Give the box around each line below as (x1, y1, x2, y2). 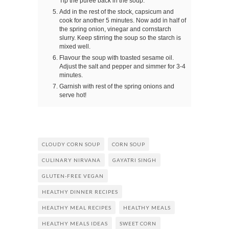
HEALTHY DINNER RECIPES (42, 188, 118, 195)
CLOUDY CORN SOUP (42, 141, 100, 147)
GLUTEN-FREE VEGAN (42, 172, 104, 179)
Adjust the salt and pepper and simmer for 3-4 (59, 62, 186, 70)
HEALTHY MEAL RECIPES (42, 204, 111, 211)
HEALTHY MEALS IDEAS (42, 220, 108, 226)
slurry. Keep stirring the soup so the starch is (59, 34, 181, 41)
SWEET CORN (120, 220, 156, 226)
